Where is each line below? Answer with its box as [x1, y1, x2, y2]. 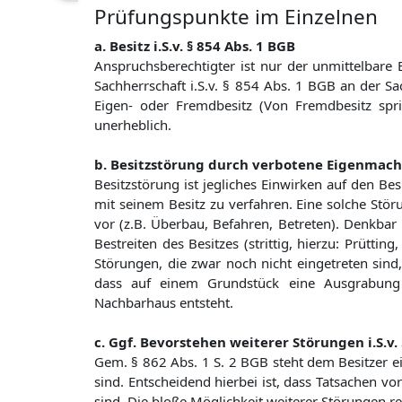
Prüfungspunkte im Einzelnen [94, 3, 378, 31]
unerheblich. [94, 116, 171, 135]
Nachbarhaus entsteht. [94, 293, 233, 312]
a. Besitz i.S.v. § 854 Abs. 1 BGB [94, 37, 295, 56]
